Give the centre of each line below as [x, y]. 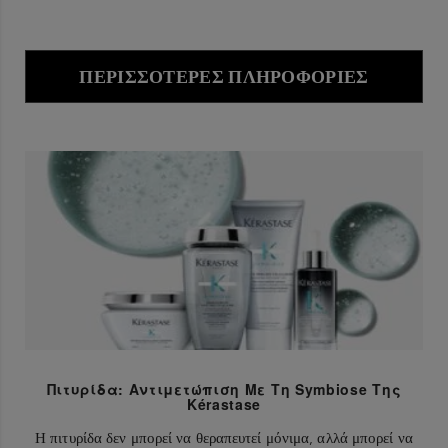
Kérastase [224, 403]
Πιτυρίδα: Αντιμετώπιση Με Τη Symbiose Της [224, 388]
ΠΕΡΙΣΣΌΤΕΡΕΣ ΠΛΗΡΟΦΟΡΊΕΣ [224, 76]
